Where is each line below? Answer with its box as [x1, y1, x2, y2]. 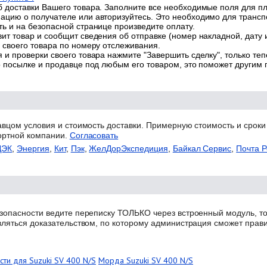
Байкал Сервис [172, 143, 232, 153]
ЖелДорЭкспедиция [89, 143, 168, 153]
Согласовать [69, 130, 119, 140]
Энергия [17, 143, 49, 153]
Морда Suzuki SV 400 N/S [98, 254, 193, 266]
